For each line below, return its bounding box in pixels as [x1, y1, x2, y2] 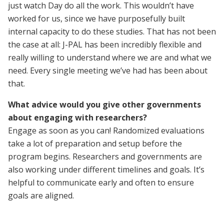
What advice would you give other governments [8, 98, 201, 110]
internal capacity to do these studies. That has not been [8, 25, 216, 37]
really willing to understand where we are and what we [8, 51, 211, 63]
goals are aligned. [8, 189, 74, 201]
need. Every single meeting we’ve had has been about [8, 64, 207, 76]
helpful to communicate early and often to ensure [8, 176, 194, 188]
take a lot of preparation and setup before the [8, 137, 182, 149]
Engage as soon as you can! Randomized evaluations [8, 124, 204, 136]
